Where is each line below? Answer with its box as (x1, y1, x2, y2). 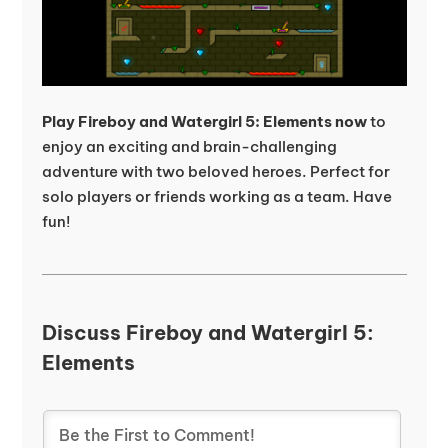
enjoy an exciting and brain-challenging (41, 137, 337, 157)
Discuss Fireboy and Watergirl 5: (41, 320, 374, 346)
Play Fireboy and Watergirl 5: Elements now (41, 112, 367, 132)
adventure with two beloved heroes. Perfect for (41, 162, 390, 182)
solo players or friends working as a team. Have (41, 187, 392, 207)
